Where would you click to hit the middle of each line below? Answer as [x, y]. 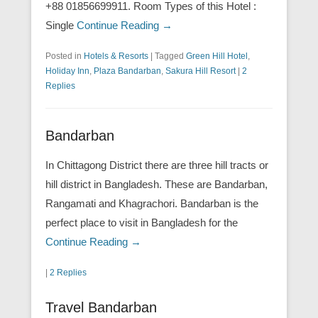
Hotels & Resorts [116, 56]
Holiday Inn [67, 71]
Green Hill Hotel [217, 56]
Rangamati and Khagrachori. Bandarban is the [152, 203]
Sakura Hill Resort [201, 71]
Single [61, 25]
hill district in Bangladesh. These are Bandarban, [157, 184]
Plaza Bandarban [127, 71]
